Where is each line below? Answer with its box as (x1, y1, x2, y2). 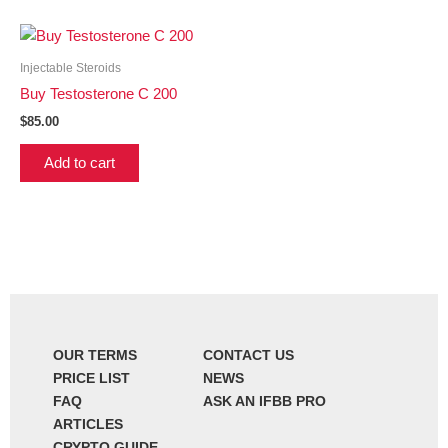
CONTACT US (202, 347, 294, 364)
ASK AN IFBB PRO (202, 393, 326, 410)
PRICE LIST (52, 370, 130, 387)
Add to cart (44, 155, 115, 172)
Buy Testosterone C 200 (20, 86, 177, 103)
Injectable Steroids (20, 61, 121, 76)
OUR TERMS (52, 347, 137, 364)
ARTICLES (52, 416, 123, 433)
